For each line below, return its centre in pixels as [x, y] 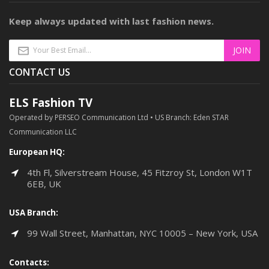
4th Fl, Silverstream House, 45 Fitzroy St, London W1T [140, 172]
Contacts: [29, 262]
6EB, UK [44, 183]
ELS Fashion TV [51, 102]
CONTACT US [40, 72]
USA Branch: [34, 213]
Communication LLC [43, 131]
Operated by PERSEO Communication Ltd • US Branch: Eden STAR [119, 117]
